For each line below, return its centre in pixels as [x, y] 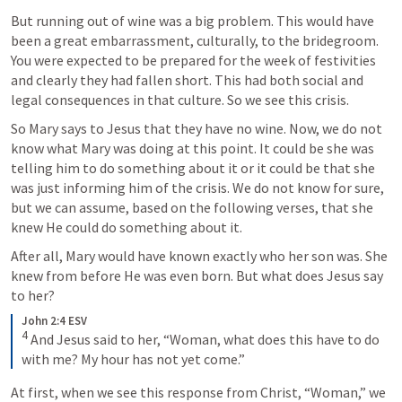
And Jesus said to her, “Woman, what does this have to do [204, 339]
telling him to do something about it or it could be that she [193, 167]
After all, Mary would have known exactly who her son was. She [199, 255]
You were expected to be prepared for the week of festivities [193, 60]
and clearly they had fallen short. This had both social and [187, 79]
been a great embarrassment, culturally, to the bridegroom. [195, 40]
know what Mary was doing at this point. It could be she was [192, 148]
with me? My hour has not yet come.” [133, 358]
